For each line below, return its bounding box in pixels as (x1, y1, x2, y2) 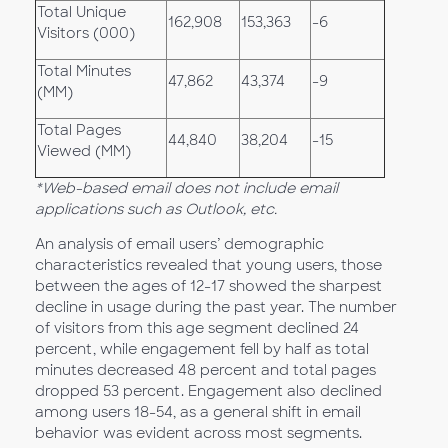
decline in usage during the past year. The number (35, 298, 397, 316)
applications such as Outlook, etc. (35, 200, 277, 218)
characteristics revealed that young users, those (35, 256, 382, 274)
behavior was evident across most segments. (35, 424, 362, 442)
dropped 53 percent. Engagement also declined (35, 382, 382, 400)
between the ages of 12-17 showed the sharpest (35, 277, 382, 295)
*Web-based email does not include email (35, 179, 338, 197)
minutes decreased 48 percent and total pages (35, 361, 376, 379)
